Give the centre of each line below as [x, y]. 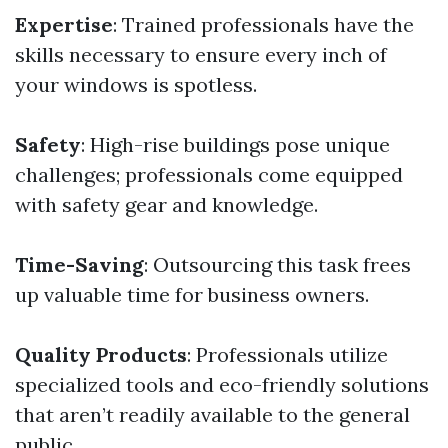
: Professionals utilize [287, 354]
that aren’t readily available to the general [212, 414]
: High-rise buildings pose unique [235, 144]
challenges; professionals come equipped [209, 174]
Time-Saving [79, 264]
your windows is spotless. [136, 84]
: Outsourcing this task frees [277, 264]
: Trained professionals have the [263, 24]
